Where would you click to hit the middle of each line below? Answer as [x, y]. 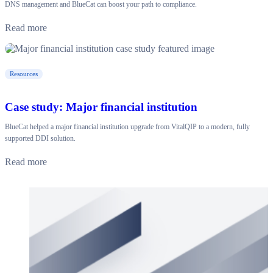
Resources [24, 74]
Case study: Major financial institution [101, 107]
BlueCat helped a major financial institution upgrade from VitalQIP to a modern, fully [127, 127]
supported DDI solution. [40, 139]
